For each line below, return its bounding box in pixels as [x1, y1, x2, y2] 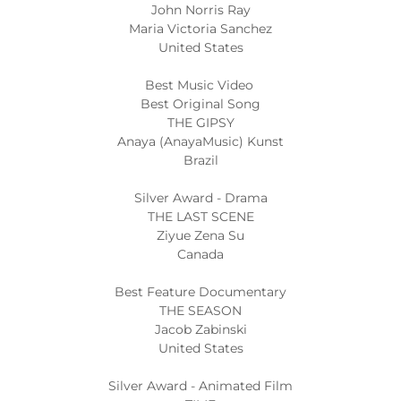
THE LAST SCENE [147, 209, 254, 225]
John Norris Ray [150, 2, 251, 18]
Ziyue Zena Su [157, 227, 244, 243]
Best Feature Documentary [115, 284, 286, 300]
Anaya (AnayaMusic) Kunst [117, 133, 284, 149]
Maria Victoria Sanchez [129, 21, 272, 37]
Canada [177, 246, 224, 262]
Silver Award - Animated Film [108, 378, 293, 394]
